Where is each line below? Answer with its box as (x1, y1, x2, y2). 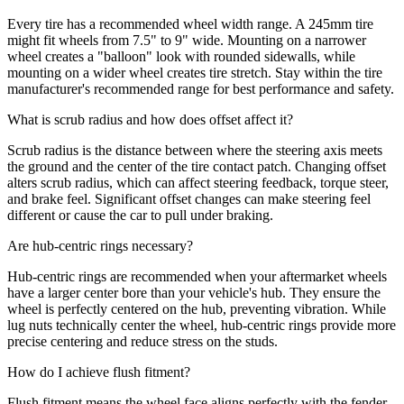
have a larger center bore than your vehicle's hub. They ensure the (7, 284, 381, 300)
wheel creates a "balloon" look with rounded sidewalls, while (7, 48, 355, 64)
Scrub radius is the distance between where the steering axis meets (7, 142, 382, 158)
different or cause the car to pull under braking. (7, 207, 273, 223)
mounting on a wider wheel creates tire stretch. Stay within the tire (7, 64, 382, 80)
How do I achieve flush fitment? (7, 363, 190, 380)
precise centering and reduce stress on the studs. (7, 333, 278, 349)
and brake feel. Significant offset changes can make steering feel (7, 190, 371, 207)
